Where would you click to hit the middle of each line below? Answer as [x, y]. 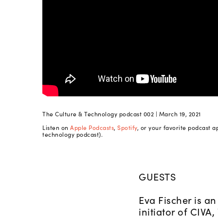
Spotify [127, 127]
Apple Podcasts [92, 127]
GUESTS [157, 176]
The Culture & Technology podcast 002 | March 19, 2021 [122, 113]
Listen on [56, 127]
